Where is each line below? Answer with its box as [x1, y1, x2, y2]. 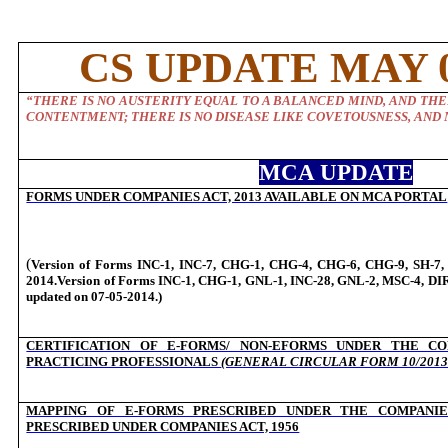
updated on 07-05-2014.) [26, 289, 163, 304]
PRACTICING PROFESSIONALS [26, 354, 222, 369]
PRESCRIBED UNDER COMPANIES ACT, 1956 [26, 419, 300, 434]
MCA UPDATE [258, 160, 413, 185]
